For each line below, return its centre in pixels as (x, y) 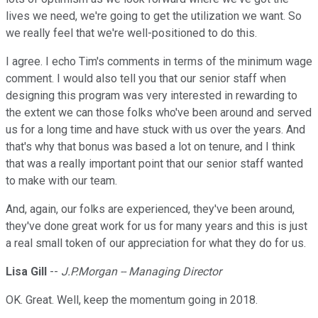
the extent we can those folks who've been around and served (159, 113)
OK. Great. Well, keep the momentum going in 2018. (132, 300)
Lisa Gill (26, 272)
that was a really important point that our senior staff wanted (154, 164)
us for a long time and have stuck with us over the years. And (155, 130)
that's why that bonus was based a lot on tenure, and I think (150, 147)
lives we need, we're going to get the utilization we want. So (154, 16)
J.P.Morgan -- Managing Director (141, 272)
